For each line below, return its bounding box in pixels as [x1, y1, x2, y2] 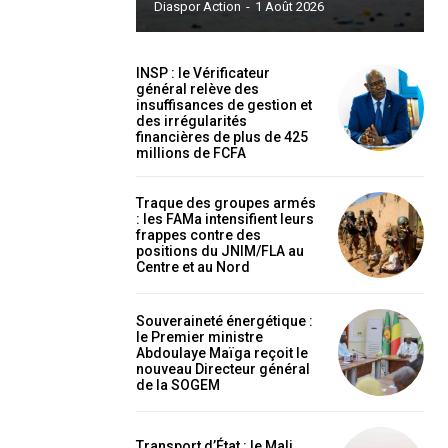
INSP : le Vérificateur [136, 65, 270, 81]
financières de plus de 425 [136, 129, 308, 145]
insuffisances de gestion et [136, 97, 312, 113]
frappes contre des [136, 227, 261, 244]
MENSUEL [65, 364, 123, 379]
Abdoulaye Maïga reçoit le [136, 344, 308, 361]
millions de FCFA [136, 145, 246, 161]
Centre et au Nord [136, 259, 250, 276]
